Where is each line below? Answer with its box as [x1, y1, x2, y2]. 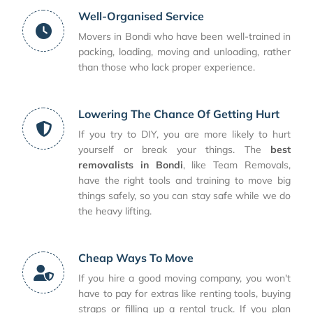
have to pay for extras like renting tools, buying [78, 287, 291, 300]
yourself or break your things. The [78, 143, 270, 156]
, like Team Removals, [182, 159, 291, 172]
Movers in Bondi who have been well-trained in [78, 30, 291, 43]
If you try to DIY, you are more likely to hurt [78, 128, 291, 141]
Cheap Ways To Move [78, 251, 194, 265]
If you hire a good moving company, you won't [78, 272, 291, 285]
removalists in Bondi [78, 159, 183, 172]
